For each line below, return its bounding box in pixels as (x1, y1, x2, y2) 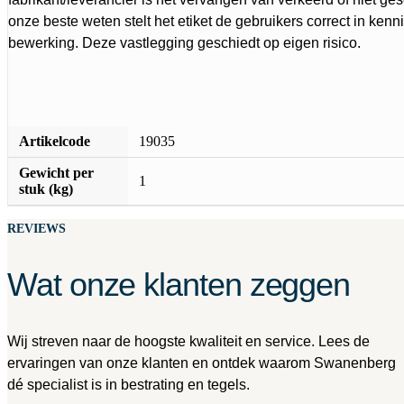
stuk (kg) (19, 181, 73, 197)
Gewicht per (19, 165, 94, 181)
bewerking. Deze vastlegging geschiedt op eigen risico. (8, 35, 361, 51)
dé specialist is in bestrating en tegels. (7, 376, 250, 392)
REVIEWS (7, 222, 66, 236)
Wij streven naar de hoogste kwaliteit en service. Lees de (7, 333, 370, 349)
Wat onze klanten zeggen (7, 266, 351, 304)
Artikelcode (19, 133, 90, 150)
